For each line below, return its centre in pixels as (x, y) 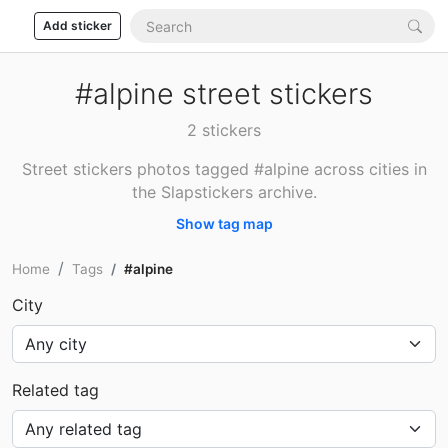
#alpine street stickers (224, 93)
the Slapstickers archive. (224, 192)
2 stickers (224, 130)
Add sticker (77, 25)
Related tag (55, 390)
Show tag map (224, 223)
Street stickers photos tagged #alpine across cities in (224, 169)
